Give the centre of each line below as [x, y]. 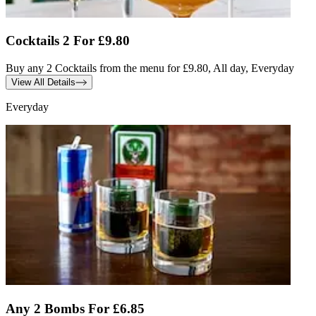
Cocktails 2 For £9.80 [68, 41]
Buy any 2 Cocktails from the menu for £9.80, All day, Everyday [150, 68]
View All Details [43, 82]
